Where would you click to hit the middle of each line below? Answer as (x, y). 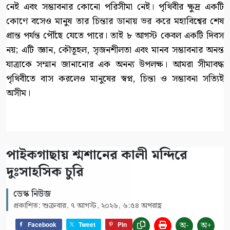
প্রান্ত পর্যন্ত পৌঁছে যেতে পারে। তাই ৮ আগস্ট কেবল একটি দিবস (115, 36)
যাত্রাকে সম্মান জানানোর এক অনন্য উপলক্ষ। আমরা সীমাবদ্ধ (115, 65)
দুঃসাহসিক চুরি (45, 172)
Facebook (42, 224)
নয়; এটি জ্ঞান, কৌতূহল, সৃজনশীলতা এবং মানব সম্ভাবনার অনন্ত (115, 50)
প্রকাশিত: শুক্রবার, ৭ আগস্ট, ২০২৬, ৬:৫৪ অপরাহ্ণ (88, 206)
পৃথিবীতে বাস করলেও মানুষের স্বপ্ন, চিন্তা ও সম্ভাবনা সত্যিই (115, 79)
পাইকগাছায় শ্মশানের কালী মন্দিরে (97, 156)
